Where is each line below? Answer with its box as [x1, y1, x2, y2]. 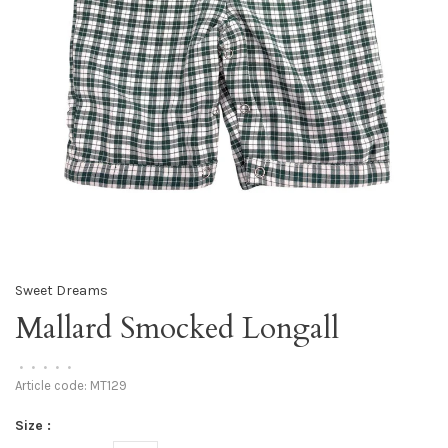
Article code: [15, 378, 87, 394]
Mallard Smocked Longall [15, 308, 339, 350]
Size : [15, 417, 51, 435]
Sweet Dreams [15, 282, 108, 299]
